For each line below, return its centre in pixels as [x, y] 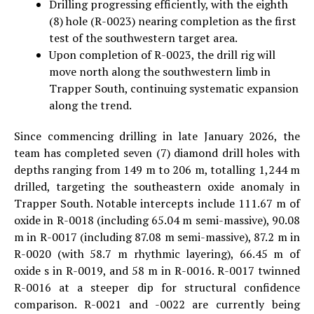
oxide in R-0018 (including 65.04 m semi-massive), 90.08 [157, 220]
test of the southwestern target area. [143, 37]
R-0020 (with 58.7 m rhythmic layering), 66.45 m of [157, 253]
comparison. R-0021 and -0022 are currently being [157, 304]
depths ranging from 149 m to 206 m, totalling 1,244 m [157, 169]
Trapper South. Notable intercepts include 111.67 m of [157, 203]
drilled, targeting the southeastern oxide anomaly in [157, 186]
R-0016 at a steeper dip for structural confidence [157, 287]
